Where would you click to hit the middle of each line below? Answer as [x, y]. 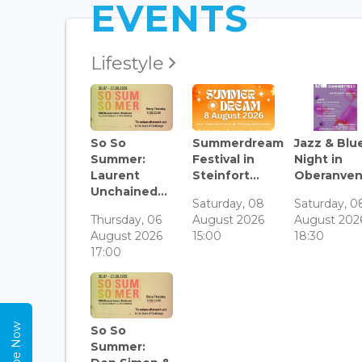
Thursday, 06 [126, 219]
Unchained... [129, 191]
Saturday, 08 [229, 203]
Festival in [224, 159]
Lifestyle [130, 64]
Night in [319, 159]
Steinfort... [226, 175]
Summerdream [238, 143]
